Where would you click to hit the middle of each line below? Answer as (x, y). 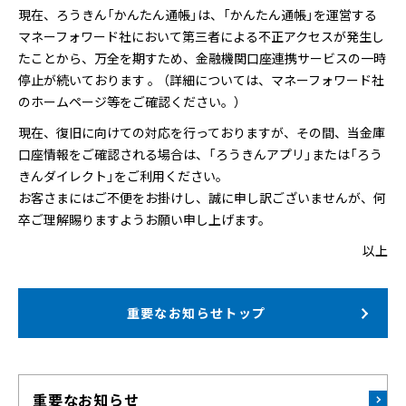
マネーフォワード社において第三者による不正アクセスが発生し (201, 36)
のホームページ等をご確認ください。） (129, 101)
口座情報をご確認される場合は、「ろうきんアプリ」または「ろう (200, 154)
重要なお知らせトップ (196, 313)
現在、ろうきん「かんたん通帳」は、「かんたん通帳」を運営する (198, 14)
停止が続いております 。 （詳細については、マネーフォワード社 (201, 80)
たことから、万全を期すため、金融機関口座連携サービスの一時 (202, 58)
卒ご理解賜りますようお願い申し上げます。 (145, 219)
